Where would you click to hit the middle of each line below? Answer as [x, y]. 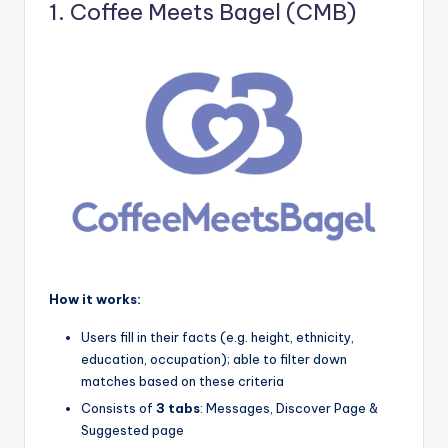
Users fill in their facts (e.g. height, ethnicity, [217, 337]
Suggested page [132, 430]
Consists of [118, 408]
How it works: [95, 299]
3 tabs [178, 408]
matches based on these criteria [182, 381]
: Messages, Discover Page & [289, 408]
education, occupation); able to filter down [214, 359]
